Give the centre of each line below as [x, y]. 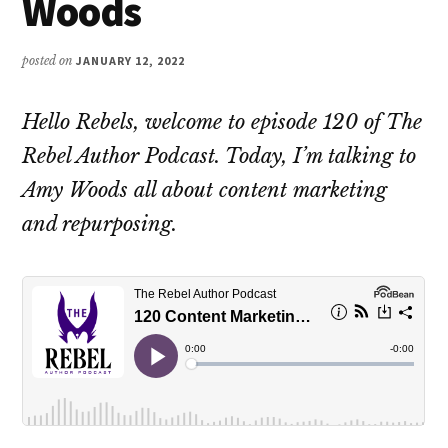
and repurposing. [100, 223]
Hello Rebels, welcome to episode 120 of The [222, 121]
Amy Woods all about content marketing [205, 189]
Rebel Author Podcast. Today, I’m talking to [219, 155]
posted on [49, 60]
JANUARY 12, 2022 [130, 60]
